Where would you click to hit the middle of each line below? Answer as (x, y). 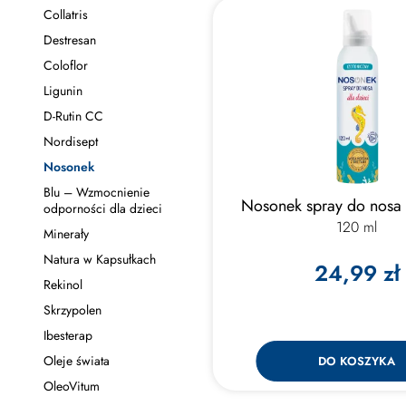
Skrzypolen (72, 310)
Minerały (66, 234)
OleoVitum (71, 386)
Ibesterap (68, 335)
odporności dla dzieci (102, 208)
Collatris (65, 14)
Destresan (69, 40)
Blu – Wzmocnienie (96, 192)
